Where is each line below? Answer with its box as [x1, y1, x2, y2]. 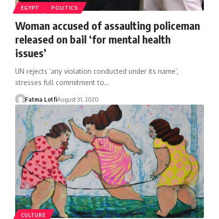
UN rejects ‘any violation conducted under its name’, [15, 66, 178, 75]
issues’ [15, 45, 46, 60]
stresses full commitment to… [15, 78, 109, 87]
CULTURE [21, 212, 46, 218]
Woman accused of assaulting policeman [15, 18, 200, 32]
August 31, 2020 [57, 95, 99, 103]
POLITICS [51, 4, 78, 11]
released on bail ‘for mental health [15, 32, 171, 46]
